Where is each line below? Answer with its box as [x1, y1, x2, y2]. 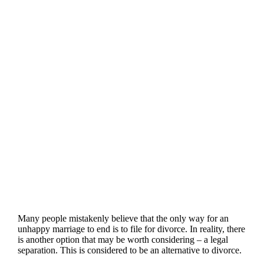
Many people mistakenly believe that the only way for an [17, 213, 229, 223]
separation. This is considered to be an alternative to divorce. [17, 245, 242, 255]
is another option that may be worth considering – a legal [17, 234, 228, 245]
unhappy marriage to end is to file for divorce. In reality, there [17, 223, 245, 234]
